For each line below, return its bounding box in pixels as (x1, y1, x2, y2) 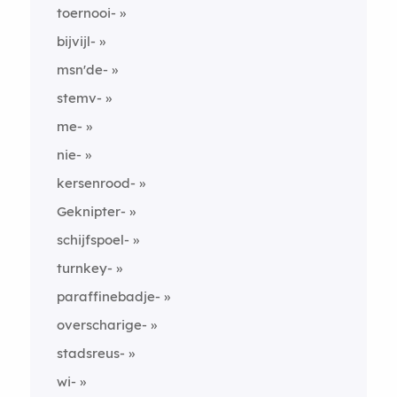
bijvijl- (56, 33, 96, 50)
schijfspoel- (56, 231, 129, 248)
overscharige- (56, 316, 147, 333)
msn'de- (56, 61, 108, 78)
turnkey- (56, 260, 113, 276)
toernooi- (56, 4, 116, 21)
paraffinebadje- (56, 288, 160, 305)
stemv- (56, 90, 102, 106)
